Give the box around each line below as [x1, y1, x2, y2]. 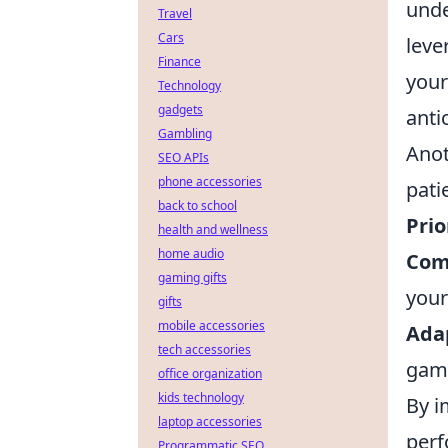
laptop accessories [158, 413, 262, 430]
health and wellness [158, 221, 268, 238]
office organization [158, 365, 262, 382]
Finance [158, 53, 201, 70]
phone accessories [158, 173, 262, 190]
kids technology [158, 389, 244, 406]
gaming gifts [158, 269, 227, 286]
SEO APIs [158, 149, 209, 166]
